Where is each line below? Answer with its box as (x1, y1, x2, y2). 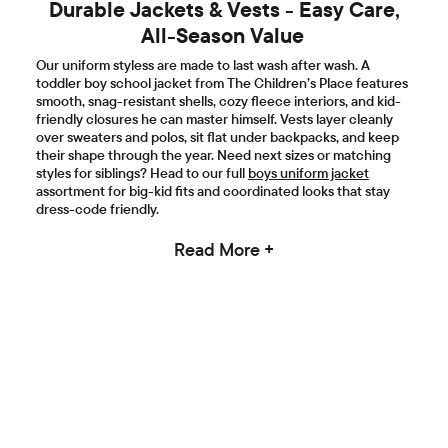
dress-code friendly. (35, 199, 161, 218)
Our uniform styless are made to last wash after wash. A (35, 55, 370, 74)
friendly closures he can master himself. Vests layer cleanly (35, 109, 393, 128)
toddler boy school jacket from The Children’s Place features (35, 73, 408, 92)
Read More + (174, 237, 274, 261)
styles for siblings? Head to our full (35, 163, 248, 182)
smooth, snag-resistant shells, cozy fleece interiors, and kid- (35, 91, 401, 110)
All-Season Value (141, 21, 307, 48)
